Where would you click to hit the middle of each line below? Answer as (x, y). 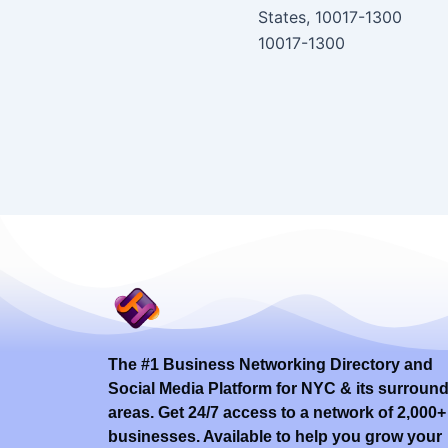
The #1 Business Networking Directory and (270, 364)
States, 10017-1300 (330, 17)
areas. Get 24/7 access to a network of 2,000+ (276, 412)
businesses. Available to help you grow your (274, 436)
